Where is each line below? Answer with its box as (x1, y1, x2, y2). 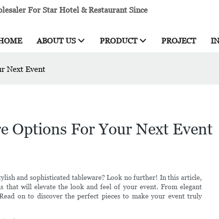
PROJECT (161, 36, 196, 45)
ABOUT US (37, 36, 76, 45)
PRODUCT (100, 36, 137, 45)
